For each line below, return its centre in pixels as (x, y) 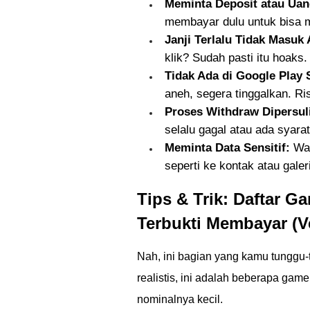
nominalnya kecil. (180, 299)
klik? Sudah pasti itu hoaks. (236, 58)
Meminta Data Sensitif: (227, 148)
